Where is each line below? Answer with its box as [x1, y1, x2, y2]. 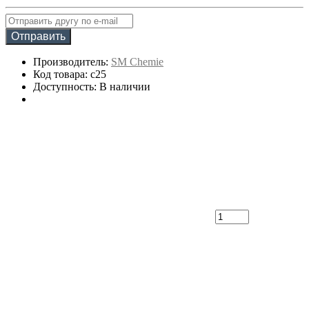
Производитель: [33, 55, 111, 68]
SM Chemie [111, 55, 163, 68]
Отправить [11, 30, 66, 42]
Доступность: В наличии [33, 80, 150, 92]
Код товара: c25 [33, 68, 106, 80]
